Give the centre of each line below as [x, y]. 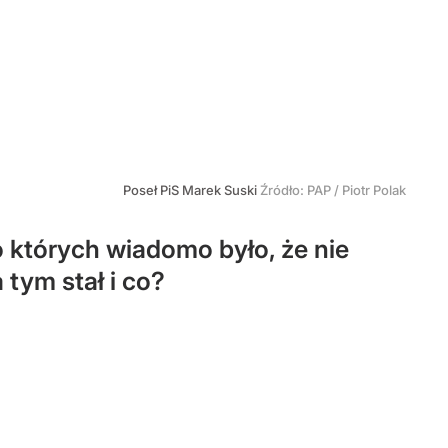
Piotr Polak [374, 190]
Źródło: [283, 190]
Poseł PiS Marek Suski [191, 190]
